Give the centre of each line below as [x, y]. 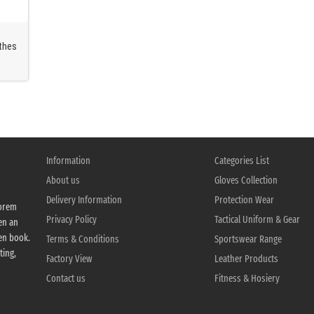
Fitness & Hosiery [247, 278]
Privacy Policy [71, 219]
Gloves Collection [246, 180]
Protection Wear [244, 200]
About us [63, 180]
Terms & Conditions [82, 239]
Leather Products [246, 259]
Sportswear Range [248, 239]
